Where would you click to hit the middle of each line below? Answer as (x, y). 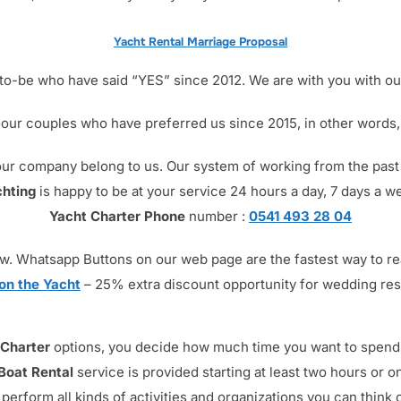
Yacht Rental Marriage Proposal (200, 42)
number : (217, 217)
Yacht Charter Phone (117, 217)
